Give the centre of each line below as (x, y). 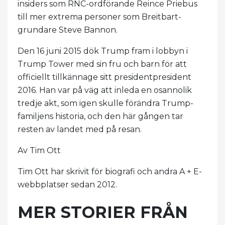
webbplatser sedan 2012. (67, 184)
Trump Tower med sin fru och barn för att (102, 64)
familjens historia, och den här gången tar (100, 116)
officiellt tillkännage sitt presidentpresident (104, 77)
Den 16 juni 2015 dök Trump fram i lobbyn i (103, 51)
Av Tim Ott (39, 150)
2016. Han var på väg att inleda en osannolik (105, 90)
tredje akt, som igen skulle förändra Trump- (105, 103)
